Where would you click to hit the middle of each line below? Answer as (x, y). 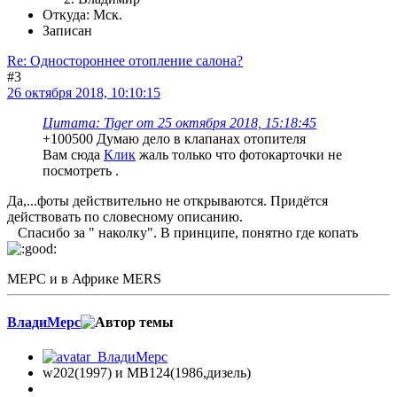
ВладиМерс (44, 323)
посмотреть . (81, 170)
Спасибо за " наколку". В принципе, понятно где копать (183, 232)
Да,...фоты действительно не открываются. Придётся (167, 200)
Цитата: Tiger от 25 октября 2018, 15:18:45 (179, 122)
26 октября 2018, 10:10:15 (84, 92)
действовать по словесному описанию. (125, 216)
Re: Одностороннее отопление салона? (125, 60)
